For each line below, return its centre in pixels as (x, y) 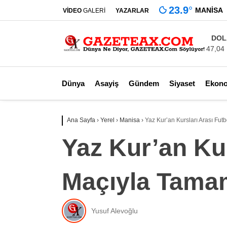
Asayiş (107, 83)
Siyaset (182, 83)
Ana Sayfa (81, 120)
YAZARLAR (132, 10)
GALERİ (93, 10)
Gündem (144, 83)
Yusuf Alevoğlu (115, 211)
